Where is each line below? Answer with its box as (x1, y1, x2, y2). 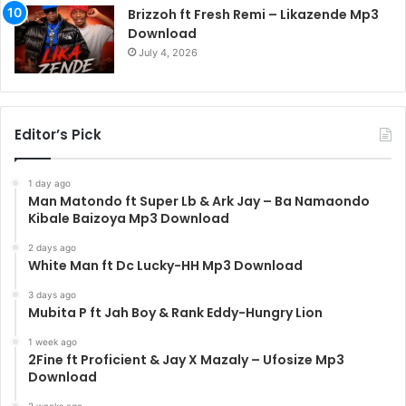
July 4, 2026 (139, 45, 198, 59)
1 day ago (28, 177, 71, 188)
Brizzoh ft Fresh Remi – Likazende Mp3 (128, 5, 379, 24)
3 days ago (28, 288, 76, 300)
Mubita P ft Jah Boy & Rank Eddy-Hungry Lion (28, 303, 323, 322)
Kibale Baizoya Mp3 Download (28, 208, 229, 227)
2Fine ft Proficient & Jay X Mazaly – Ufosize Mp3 (28, 350, 344, 369)
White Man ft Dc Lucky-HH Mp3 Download (28, 256, 303, 275)
